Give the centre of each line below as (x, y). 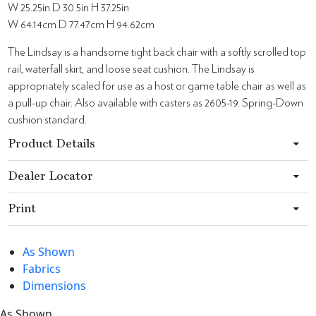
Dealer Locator (51, 176)
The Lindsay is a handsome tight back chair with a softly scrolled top (157, 52)
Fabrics (42, 268)
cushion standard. (48, 120)
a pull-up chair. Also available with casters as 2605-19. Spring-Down (156, 103)
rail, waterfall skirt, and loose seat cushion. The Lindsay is (132, 69)
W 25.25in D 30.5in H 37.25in (69, 7)
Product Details (52, 144)
